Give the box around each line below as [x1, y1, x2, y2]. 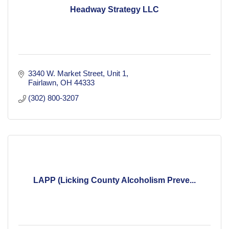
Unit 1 [106, 69, 126, 78]
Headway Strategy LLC [70, 5, 159, 14]
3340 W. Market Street [28, 69, 103, 78]
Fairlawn [28, 78, 56, 87]
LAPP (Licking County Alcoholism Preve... [33, 176, 196, 185]
